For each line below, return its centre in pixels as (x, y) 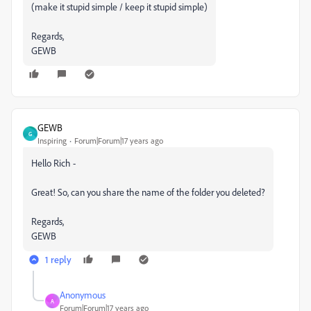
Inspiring (52, 141)
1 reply (58, 259)
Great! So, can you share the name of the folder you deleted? (148, 192)
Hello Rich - (53, 163)
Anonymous (83, 295)
